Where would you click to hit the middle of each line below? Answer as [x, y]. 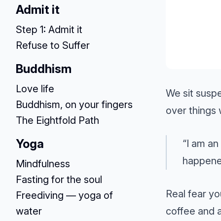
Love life [35, 89]
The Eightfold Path [57, 120]
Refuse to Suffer [53, 45]
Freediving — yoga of [64, 195]
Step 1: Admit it [49, 30]
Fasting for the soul [59, 180]
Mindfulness [43, 164]
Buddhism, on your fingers [74, 105]
